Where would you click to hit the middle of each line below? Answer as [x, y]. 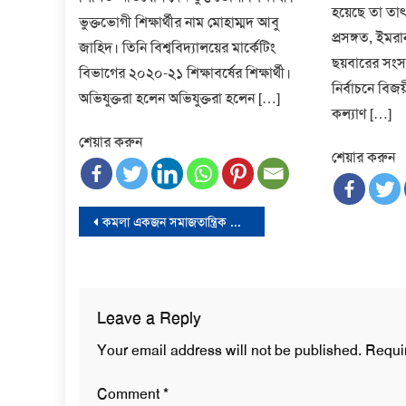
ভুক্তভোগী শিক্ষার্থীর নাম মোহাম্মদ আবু [179, 22]
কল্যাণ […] [361, 113]
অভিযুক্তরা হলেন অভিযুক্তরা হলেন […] [180, 98]
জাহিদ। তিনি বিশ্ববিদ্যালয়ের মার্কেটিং [178, 47]
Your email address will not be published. [229, 350]
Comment [130, 393]
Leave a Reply [149, 318]
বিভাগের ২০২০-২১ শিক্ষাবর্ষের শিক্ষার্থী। [185, 72]
